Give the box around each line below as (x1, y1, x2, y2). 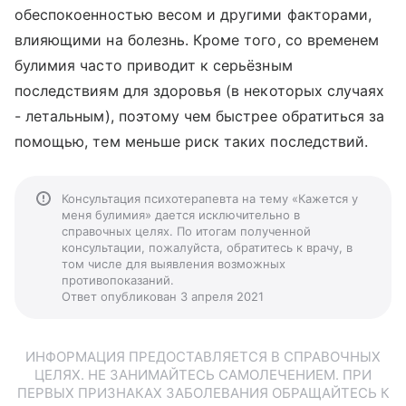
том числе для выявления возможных (62, 256, 285, 271)
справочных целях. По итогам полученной (62, 224, 311, 238)
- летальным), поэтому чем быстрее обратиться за (14, 107, 385, 125)
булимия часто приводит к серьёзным (14, 56, 293, 74)
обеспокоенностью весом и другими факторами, (14, 5, 372, 24)
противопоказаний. (62, 273, 174, 287)
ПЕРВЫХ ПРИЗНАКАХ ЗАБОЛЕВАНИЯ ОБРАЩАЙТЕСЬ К (16, 384, 390, 401)
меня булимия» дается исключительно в (62, 208, 300, 222)
